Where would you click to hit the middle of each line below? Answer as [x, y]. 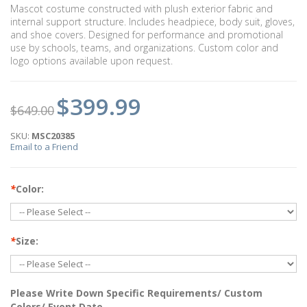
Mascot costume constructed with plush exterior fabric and [142, 9]
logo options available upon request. [91, 61]
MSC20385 [53, 136]
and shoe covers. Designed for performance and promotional [147, 35]
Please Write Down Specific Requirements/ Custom [136, 293]
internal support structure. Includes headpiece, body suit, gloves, [152, 22]
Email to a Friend [44, 147]
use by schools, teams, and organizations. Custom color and [144, 48]
